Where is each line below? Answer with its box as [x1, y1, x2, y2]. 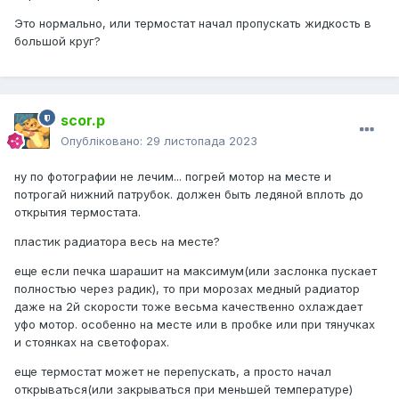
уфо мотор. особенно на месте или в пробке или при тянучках [14, 317, 375, 332]
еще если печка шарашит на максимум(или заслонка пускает [14, 264, 377, 279]
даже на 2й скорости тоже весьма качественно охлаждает [14, 299, 362, 314]
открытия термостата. [14, 205, 141, 220]
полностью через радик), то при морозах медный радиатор [14, 281, 360, 297]
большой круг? [14, 34, 101, 49]
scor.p [61, 111, 105, 130]
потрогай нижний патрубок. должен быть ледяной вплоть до [14, 187, 363, 202]
